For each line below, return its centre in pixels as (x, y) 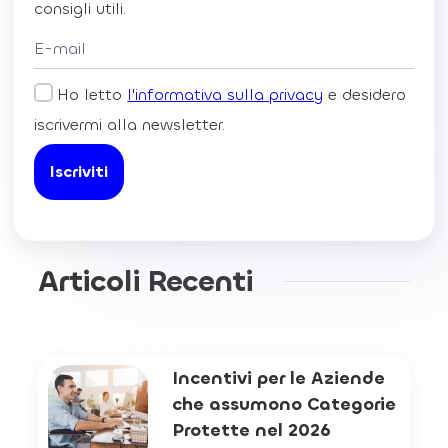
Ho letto (92, 94)
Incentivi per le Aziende (278, 377)
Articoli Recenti (145, 281)
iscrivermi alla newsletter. (130, 124)
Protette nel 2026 (251, 429)
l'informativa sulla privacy (225, 94)
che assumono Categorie (283, 403)
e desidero (365, 94)
